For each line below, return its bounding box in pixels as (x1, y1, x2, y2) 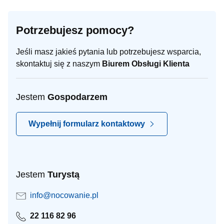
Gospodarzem (47, 92, 107, 102)
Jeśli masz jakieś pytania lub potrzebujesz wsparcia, (16, 47, 201, 56)
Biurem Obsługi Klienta (102, 59, 189, 68)
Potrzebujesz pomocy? (16, 24, 134, 36)
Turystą (47, 169, 79, 179)
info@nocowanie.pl (30, 191, 98, 199)
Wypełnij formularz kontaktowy (28, 119, 145, 128)
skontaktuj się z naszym (16, 59, 102, 68)
